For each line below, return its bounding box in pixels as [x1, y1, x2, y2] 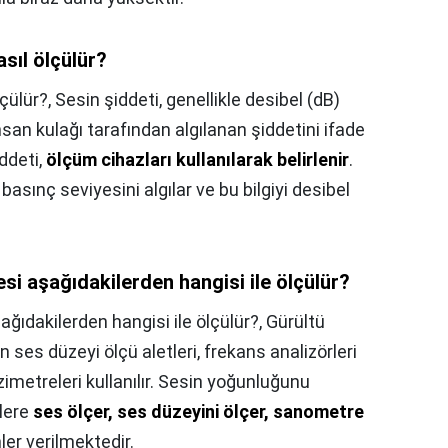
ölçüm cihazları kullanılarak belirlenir [46, 149, 349, 171]
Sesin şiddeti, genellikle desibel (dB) [55, 89, 340, 111]
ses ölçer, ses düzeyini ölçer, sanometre [33, 401, 364, 423]
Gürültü [266, 311, 325, 333]
